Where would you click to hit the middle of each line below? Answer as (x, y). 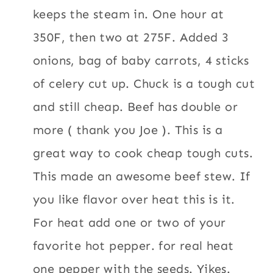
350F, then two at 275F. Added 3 (131, 37)
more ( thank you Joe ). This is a (128, 129)
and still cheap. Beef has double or (135, 106)
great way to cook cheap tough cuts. (143, 153)
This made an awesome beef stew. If (142, 176)
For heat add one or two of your (129, 222)
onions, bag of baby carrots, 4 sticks (141, 60)
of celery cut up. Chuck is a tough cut (144, 83)
